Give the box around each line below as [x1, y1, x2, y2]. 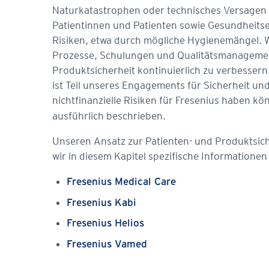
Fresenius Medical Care [67, 178, 176, 187]
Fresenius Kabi [67, 198, 136, 208]
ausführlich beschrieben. [52, 110, 166, 122]
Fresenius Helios [67, 219, 144, 228]
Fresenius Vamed [67, 240, 147, 249]
